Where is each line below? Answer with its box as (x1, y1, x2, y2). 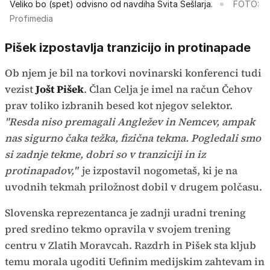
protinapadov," (5, 163, 78, 178)
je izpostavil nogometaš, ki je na (80, 163, 237, 178)
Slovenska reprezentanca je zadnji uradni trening (5, 205, 246, 220)
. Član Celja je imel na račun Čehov (84, 81, 253, 96)
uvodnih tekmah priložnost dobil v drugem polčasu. (5, 179, 262, 194)
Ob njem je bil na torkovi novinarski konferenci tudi (5, 65, 262, 80)
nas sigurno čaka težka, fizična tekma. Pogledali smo (5, 130, 261, 145)
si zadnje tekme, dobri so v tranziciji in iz (5, 146, 206, 162)
